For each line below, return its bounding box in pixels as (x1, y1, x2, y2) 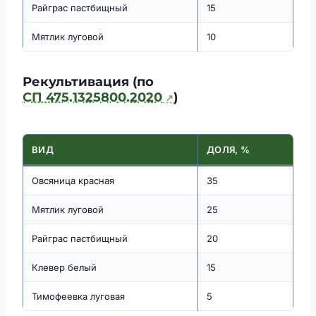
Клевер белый (32, 262, 97, 274)
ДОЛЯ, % (207, 144, 250, 156)
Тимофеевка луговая (32, 291, 125, 303)
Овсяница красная (32, 175, 114, 187)
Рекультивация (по (23, 74, 154, 90)
